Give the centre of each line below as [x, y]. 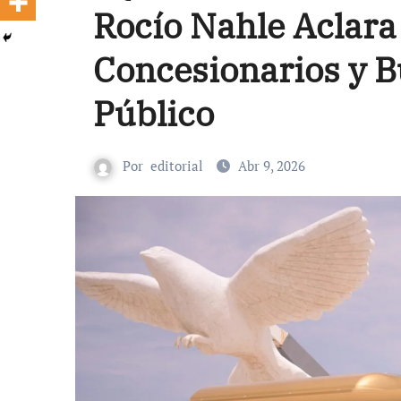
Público [154, 113]
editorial [177, 166]
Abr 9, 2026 [272, 166]
